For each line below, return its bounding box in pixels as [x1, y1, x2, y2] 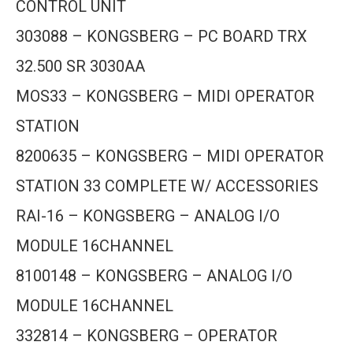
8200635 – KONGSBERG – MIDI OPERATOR [16, 147, 324, 165]
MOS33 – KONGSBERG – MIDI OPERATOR [16, 87, 314, 106]
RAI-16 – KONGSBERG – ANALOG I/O [16, 206, 280, 225]
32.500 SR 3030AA [16, 57, 145, 76]
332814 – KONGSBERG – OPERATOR [16, 326, 277, 345]
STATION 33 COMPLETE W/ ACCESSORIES [16, 176, 318, 195]
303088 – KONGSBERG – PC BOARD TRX [16, 27, 307, 46]
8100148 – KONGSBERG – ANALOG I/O [16, 266, 292, 285]
